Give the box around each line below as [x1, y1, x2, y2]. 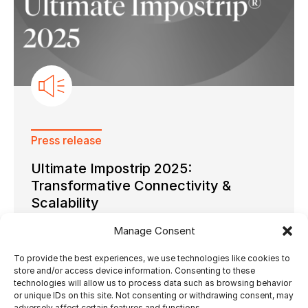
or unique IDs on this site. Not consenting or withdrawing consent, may [14, 290, 294, 300]
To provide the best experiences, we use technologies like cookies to [14, 253, 290, 263]
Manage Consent [113, 224, 195, 237]
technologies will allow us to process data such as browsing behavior [14, 278, 291, 288]
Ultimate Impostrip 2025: [31, 160, 192, 177]
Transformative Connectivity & [31, 177, 231, 195]
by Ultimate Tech [205, 278, 277, 290]
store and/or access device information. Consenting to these [14, 265, 255, 276]
